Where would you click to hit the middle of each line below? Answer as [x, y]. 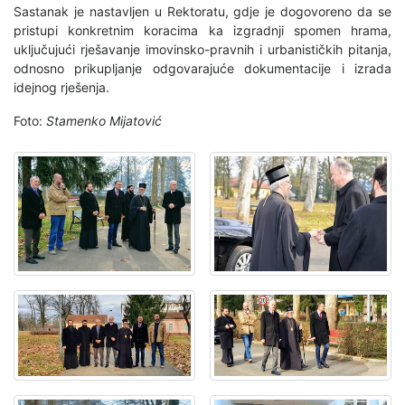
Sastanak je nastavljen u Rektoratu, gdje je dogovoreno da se [202, 11]
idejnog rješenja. [61, 87]
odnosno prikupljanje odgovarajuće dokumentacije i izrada [202, 68]
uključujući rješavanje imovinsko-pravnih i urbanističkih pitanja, [202, 49]
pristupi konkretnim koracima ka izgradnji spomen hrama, [202, 30]
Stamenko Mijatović [104, 120]
